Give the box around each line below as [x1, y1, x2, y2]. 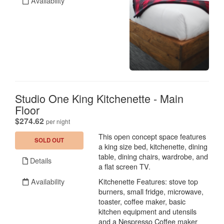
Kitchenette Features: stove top [98, 175, 198, 186]
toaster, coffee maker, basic [98, 195, 186, 206]
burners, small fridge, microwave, [98, 185, 204, 196]
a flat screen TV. [98, 160, 151, 171]
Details [28, 154, 51, 165]
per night [46, 116, 70, 125]
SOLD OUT [34, 135, 64, 144]
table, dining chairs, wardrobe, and [98, 150, 208, 161]
